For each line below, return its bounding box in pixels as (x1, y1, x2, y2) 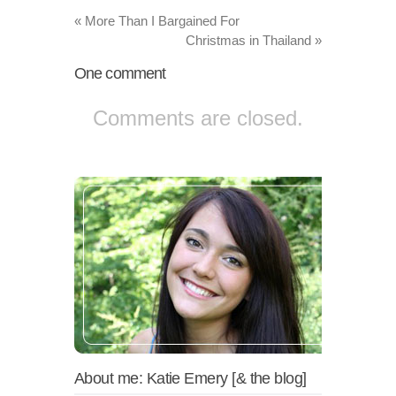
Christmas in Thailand (186, 32, 315, 48)
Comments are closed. (93, 105, 303, 130)
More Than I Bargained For (81, 12, 240, 28)
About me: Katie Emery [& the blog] (74, 369, 307, 387)
